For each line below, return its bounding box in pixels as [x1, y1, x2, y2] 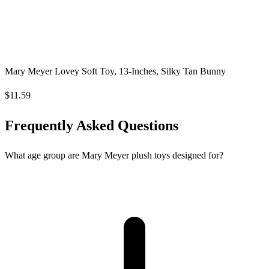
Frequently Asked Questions [5, 118, 178, 134]
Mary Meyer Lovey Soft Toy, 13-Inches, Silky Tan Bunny [5, 66, 226, 77]
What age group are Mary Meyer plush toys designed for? [5, 150, 223, 161]
